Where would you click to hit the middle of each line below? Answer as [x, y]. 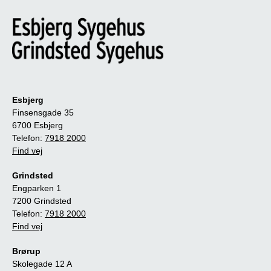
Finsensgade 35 [43, 112]
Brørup [26, 251]
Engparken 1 [37, 188]
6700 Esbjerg [38, 125]
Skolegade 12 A [42, 263]
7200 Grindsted [42, 201]
